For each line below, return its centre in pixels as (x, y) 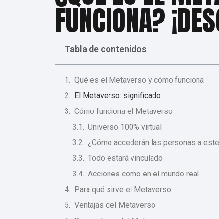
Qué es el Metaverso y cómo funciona (140, 80)
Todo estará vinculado (126, 158)
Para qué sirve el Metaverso (123, 190)
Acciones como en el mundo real (143, 174)
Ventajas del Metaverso (115, 205)
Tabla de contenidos (106, 49)
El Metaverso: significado (119, 96)
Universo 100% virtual (126, 127)
